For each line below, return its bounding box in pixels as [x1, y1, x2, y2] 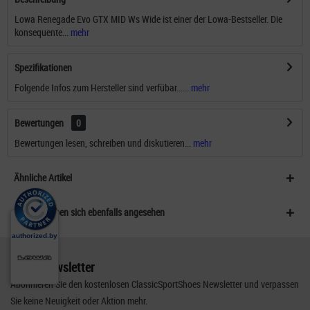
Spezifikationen [15, 60, 72, 74]
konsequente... [15, 25, 69, 39]
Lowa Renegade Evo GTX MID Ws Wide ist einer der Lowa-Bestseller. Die [15, 12, 282, 26]
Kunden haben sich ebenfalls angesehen [14, 205, 165, 219]
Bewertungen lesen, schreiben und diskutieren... [15, 136, 191, 149]
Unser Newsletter [10, 258, 95, 275]
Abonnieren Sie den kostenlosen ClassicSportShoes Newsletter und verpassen [10, 277, 299, 291]
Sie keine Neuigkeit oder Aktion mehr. [10, 293, 147, 307]
